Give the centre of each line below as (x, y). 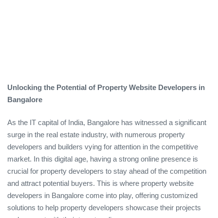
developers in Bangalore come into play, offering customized (102, 196)
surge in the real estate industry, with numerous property (96, 135)
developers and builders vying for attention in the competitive (103, 147)
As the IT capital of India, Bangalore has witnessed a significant (107, 123)
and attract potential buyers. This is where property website (100, 183)
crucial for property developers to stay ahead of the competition (107, 171)
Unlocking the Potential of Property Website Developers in (106, 87)
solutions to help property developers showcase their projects (104, 208)
